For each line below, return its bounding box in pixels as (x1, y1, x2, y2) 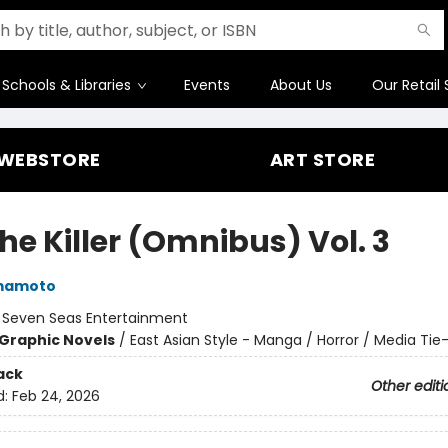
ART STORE (269, 147, 376, 172)
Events (184, 75, 230, 95)
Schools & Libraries (2, 75, 131, 95)
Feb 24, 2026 (11, 386, 100, 407)
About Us (270, 75, 332, 95)
